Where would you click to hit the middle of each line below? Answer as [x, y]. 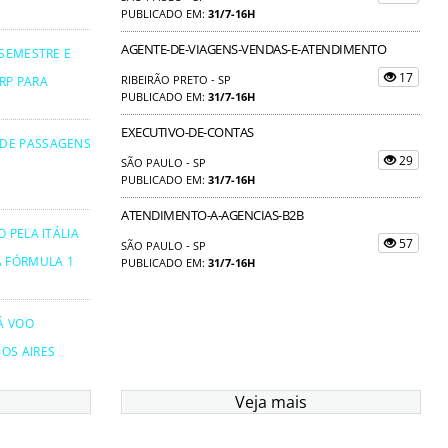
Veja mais [271, 401]
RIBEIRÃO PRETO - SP [176, 79]
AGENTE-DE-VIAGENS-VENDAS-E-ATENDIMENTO [253, 48]
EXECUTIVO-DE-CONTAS [187, 131]
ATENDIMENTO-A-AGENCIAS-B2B [212, 214]
